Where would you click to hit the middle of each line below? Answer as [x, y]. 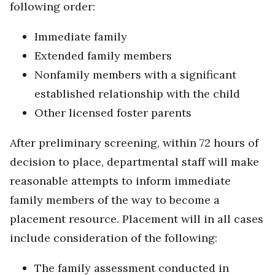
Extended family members [103, 56]
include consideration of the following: [114, 238]
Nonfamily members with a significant [135, 75]
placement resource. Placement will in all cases [137, 219]
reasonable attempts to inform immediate [120, 181]
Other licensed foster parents [113, 113]
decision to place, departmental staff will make [134, 162]
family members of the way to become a [115, 200]
